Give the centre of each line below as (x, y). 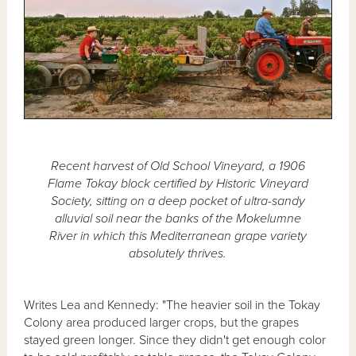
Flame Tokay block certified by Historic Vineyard (178, 183)
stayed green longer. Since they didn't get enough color (175, 340)
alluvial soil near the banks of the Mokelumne (178, 218)
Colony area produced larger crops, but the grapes (162, 322)
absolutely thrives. (178, 253)
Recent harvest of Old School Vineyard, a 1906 (178, 166)
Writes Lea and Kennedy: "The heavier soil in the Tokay (172, 305)
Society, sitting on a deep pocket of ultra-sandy (178, 201)
